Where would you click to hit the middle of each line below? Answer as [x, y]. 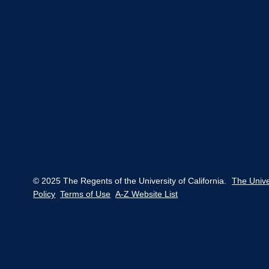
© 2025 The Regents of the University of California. [130, 181]
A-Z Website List [147, 194]
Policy [44, 194]
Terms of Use [86, 194]
